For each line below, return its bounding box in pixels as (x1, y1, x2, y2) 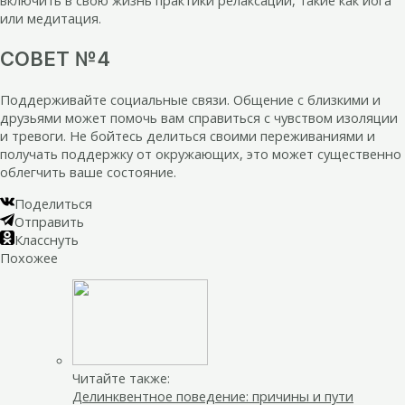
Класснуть (14, 230, 79, 249)
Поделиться (14, 193, 92, 212)
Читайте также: (72, 369, 170, 388)
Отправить (14, 212, 84, 231)
